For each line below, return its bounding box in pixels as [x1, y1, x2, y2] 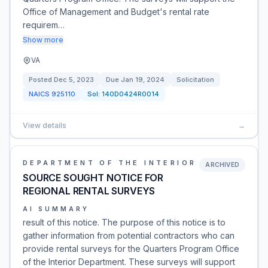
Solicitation [176, 75, 214, 84]
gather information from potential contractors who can [23, 230, 234, 240]
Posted [29, 75, 54, 84]
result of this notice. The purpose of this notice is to [23, 217, 226, 227]
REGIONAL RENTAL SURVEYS [23, 185, 156, 197]
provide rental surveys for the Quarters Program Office [23, 243, 239, 254]
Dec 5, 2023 [54, 75, 94, 84]
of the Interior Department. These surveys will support [23, 257, 235, 267]
